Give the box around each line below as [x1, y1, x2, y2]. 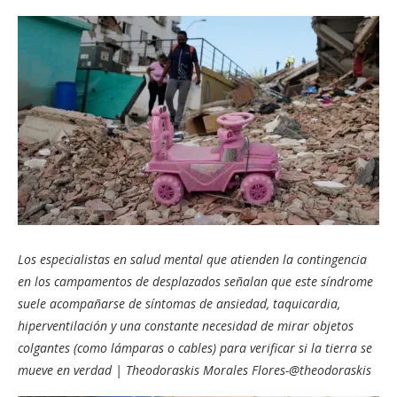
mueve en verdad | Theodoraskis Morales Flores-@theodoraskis [18, 361, 371, 378]
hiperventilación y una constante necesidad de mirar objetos [18, 316, 354, 334]
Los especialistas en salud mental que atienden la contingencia [18, 250, 367, 268]
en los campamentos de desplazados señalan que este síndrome [18, 272, 373, 290]
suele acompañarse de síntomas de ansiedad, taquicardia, [18, 294, 340, 312]
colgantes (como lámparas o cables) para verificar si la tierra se [18, 339, 372, 356]
